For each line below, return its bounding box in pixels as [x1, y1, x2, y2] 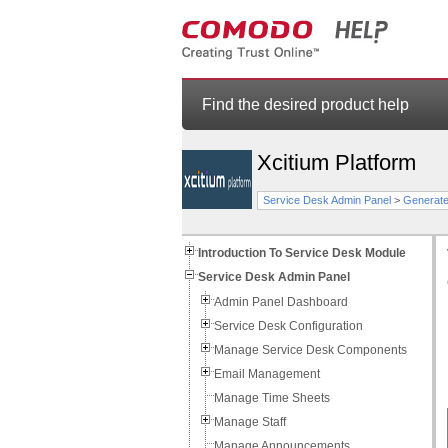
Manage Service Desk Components [214, 343, 407, 357]
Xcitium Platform [257, 150, 416, 175]
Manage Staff [214, 415, 286, 429]
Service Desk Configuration [214, 319, 363, 333]
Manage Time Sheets [214, 391, 330, 405]
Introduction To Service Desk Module [198, 246, 406, 260]
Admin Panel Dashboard [214, 295, 348, 309]
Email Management [214, 367, 320, 381]
